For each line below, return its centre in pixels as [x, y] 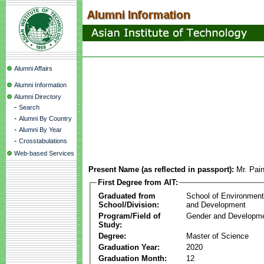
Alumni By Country [45, 118]
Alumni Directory [38, 97]
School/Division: [129, 204]
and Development [216, 204]
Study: [110, 225]
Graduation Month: [133, 258]
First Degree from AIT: [138, 182]
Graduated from [127, 196]
